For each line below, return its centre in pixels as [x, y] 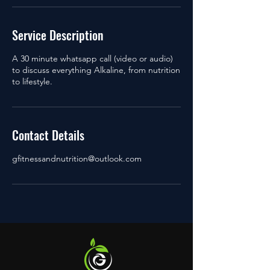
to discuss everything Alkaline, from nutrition [96, 70]
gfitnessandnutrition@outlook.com [77, 158]
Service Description [58, 35]
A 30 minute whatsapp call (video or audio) [93, 58]
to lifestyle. [32, 81]
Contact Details [48, 135]
